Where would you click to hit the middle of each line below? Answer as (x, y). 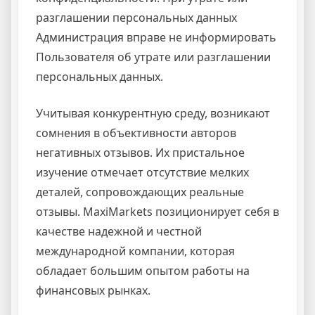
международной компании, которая (135, 251)
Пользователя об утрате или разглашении (153, 57)
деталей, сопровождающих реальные (140, 192)
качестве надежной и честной (119, 231)
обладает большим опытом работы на (143, 270)
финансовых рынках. (93, 290)
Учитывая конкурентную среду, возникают (153, 113)
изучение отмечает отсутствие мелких (142, 172)
